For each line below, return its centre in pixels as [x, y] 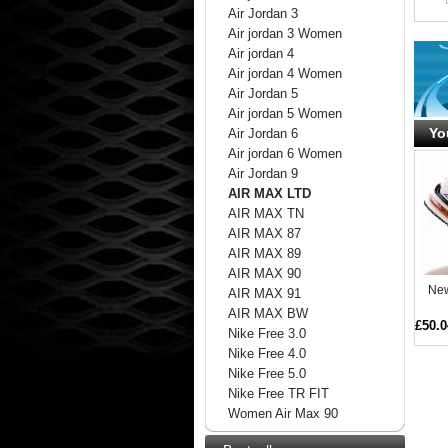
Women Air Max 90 [282, 414]
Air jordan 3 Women [284, 34]
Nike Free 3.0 [266, 334]
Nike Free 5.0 [266, 374]
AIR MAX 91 [264, 294]
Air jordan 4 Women [284, 74]
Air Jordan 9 [262, 174]
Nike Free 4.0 [266, 354]
